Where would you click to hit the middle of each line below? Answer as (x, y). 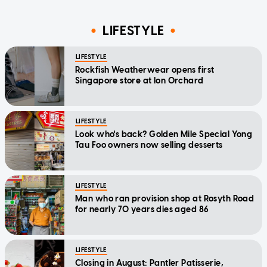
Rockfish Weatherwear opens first (145, 70)
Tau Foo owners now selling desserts (149, 145)
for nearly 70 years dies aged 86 (142, 209)
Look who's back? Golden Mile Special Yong (164, 134)
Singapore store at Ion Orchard (139, 80)
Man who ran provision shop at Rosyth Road (165, 198)
